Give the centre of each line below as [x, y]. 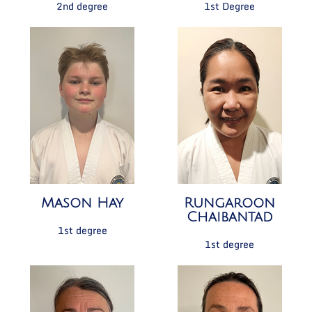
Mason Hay [83, 204]
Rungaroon [230, 204]
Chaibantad [229, 218]
